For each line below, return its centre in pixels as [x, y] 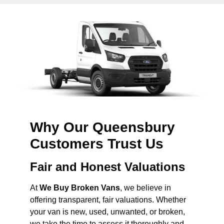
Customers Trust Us [97, 144]
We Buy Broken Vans [80, 188]
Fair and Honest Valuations [107, 167]
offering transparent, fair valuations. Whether [108, 200]
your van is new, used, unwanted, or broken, [107, 212]
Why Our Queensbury [102, 127]
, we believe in [145, 188]
